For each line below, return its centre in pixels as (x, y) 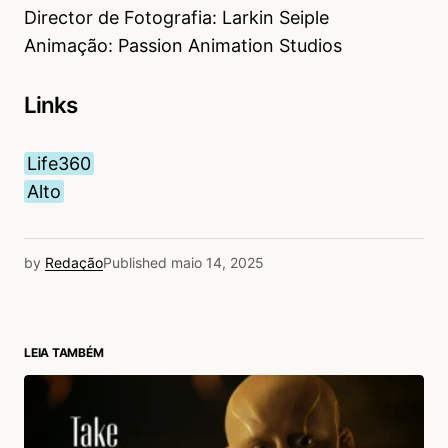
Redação (74, 263)
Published (135, 263)
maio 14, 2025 (217, 263)
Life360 (59, 164)
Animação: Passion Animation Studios (183, 46)
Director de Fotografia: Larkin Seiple (176, 18)
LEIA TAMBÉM (64, 352)
